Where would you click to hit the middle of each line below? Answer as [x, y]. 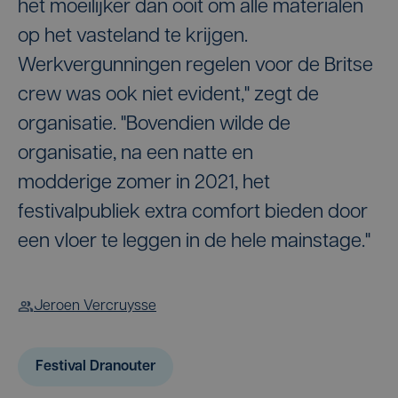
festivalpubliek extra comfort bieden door [193, 213]
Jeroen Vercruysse [95, 306]
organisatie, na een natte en [135, 154]
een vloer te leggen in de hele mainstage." [194, 242]
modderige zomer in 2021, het [144, 183]
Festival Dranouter [96, 367]
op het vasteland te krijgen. [133, 37]
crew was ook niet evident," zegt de [168, 96]
